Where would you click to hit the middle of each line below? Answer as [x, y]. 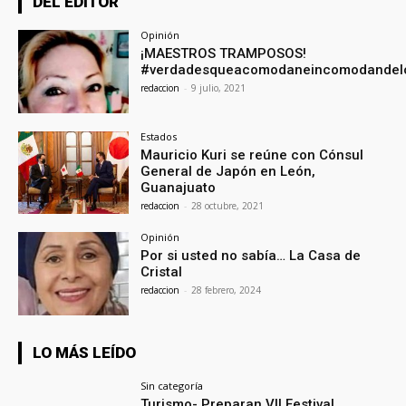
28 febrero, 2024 [227, 290]
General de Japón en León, [228, 171]
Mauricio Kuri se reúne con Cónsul [252, 155]
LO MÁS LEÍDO [84, 353]
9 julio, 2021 [219, 87]
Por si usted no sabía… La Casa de [251, 256]
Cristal [162, 272]
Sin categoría [172, 386]
